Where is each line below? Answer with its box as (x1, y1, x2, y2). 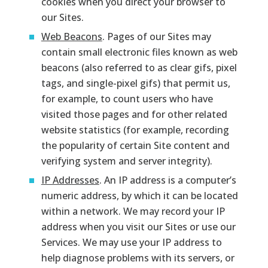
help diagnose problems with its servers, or (41, 251, 234, 264)
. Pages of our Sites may (102, 29, 211, 43)
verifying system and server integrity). (41, 154, 212, 167)
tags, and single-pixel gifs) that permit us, (41, 76, 230, 90)
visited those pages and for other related (41, 107, 227, 121)
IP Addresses (41, 173, 99, 187)
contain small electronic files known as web (41, 45, 237, 59)
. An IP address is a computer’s (99, 173, 236, 187)
